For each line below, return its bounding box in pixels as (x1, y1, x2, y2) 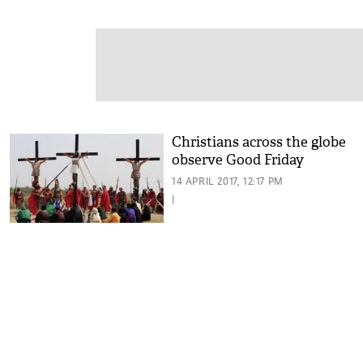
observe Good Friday (172, 152, 304, 169)
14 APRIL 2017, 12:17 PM (172, 174, 284, 188)
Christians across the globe (172, 134, 346, 151)
